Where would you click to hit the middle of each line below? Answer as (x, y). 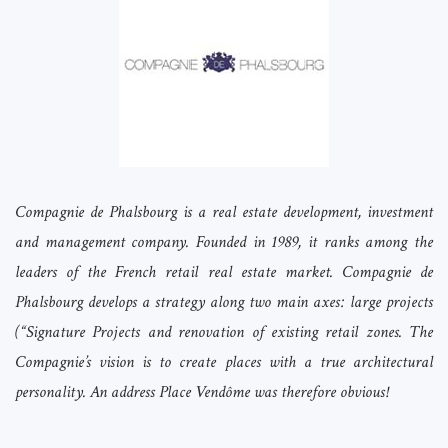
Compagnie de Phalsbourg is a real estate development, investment (224, 212)
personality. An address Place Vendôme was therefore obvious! (201, 392)
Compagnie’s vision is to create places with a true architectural (224, 362)
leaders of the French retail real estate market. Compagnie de (224, 272)
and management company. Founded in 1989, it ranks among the (224, 242)
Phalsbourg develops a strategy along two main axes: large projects (224, 302)
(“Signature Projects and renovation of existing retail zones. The (224, 332)
